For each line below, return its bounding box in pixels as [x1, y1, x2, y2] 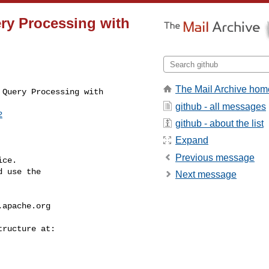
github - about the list [175, 118, 264, 128]
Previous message [175, 152, 255, 163]
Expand [175, 135, 208, 146]
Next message [175, 169, 237, 180]
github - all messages [175, 101, 266, 112]
